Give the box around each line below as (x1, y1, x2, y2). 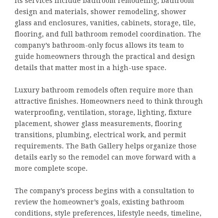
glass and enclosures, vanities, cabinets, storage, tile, (15, 18, 196, 27)
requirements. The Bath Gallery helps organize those (15, 142, 197, 150)
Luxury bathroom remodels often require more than (15, 86, 193, 94)
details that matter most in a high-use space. (15, 63, 166, 72)
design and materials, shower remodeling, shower (15, 7, 186, 16)
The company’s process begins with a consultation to (15, 186, 194, 195)
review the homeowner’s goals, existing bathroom (15, 198, 184, 206)
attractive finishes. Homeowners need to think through (15, 97, 203, 105)
